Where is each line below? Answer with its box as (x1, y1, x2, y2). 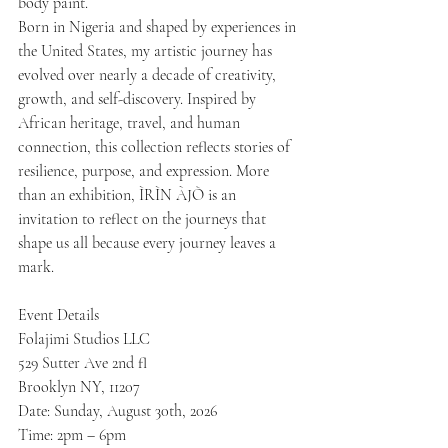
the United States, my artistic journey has (18, 40, 276, 61)
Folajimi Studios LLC (18, 328, 150, 349)
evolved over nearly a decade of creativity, (18, 64, 280, 85)
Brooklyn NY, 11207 (18, 376, 140, 397)
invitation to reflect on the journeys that (18, 208, 270, 229)
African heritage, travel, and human (18, 112, 244, 133)
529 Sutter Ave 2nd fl (18, 352, 147, 373)
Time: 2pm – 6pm (18, 424, 126, 445)
